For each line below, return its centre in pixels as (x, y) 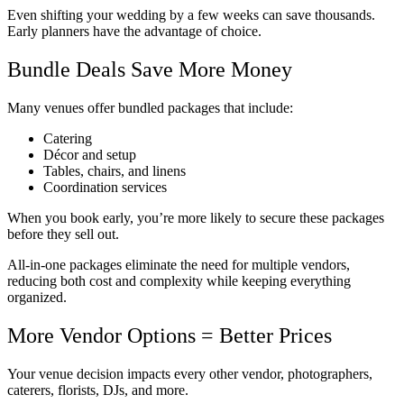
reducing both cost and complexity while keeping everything (179, 281)
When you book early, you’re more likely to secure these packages (196, 218)
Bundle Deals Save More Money (150, 70)
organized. (37, 298)
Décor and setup (90, 155)
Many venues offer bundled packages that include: (150, 108)
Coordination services (105, 188)
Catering (68, 139)
